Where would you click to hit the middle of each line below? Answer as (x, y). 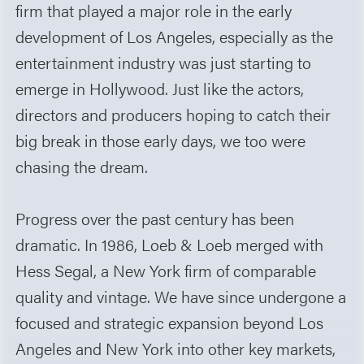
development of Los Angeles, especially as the (175, 36)
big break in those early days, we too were (161, 140)
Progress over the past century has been (155, 218)
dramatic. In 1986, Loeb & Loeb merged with (170, 244)
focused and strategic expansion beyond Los (170, 322)
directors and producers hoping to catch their (173, 114)
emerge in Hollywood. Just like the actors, (160, 88)
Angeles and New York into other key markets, (176, 348)
